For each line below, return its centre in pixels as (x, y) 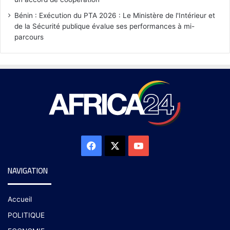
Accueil (20, 199)
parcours (29, 37)
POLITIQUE (26, 215)
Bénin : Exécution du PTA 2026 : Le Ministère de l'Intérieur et (115, 15)
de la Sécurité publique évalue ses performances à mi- (104, 26)
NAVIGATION (28, 170)
